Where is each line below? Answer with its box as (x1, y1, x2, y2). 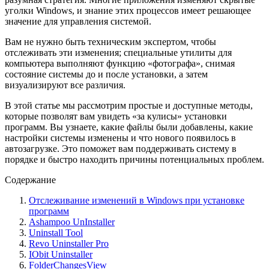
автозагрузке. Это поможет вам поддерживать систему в (5, 143, 237, 154)
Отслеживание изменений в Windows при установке (29, 195, 244, 205)
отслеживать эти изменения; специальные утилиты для (5, 47, 232, 58)
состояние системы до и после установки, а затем (5, 68, 208, 79)
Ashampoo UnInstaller (29, 216, 115, 227)
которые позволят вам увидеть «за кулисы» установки (5, 110, 227, 121)
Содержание (5, 174, 56, 185)
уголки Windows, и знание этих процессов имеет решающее (5, 5, 251, 16)
